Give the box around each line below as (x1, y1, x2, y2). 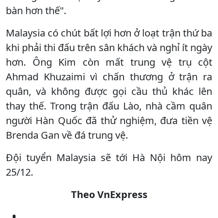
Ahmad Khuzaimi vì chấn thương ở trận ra (6, 70, 212, 83)
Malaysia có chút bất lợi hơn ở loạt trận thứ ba (6, 26, 212, 39)
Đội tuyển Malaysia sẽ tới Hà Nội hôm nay (6, 150, 212, 164)
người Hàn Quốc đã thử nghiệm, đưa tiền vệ (6, 113, 212, 127)
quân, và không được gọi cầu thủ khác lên (6, 84, 212, 98)
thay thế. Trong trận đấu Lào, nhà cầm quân (6, 99, 212, 112)
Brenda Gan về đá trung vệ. (6, 128, 128, 142)
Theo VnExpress (71, 187, 147, 201)
